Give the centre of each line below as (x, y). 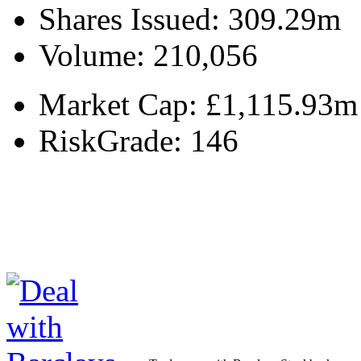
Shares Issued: (133, 19)
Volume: (96, 56)
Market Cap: (122, 105)
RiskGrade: (114, 141)
